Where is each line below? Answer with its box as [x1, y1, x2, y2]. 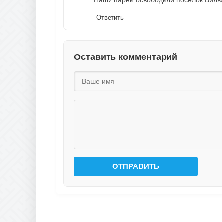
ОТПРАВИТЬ [112, 162, 159, 171]
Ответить [96, 14, 124, 22]
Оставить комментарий [74, 52, 177, 62]
